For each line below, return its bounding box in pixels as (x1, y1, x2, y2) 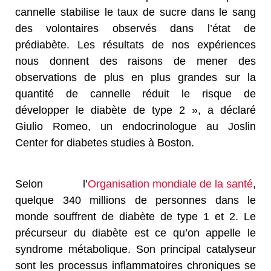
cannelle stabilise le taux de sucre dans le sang (15, 5, 256, 18)
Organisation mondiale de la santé (88, 177, 253, 190)
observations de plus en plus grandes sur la (15, 71, 256, 83)
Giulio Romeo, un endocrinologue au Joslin (15, 120, 256, 132)
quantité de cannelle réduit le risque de (15, 87, 256, 100)
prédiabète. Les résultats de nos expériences (15, 38, 256, 51)
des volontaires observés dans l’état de (15, 22, 256, 34)
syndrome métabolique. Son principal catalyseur (15, 243, 256, 255)
